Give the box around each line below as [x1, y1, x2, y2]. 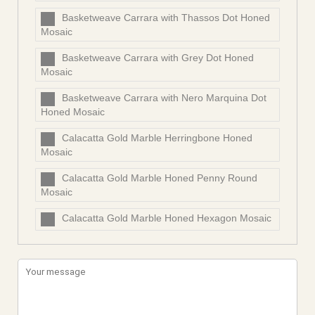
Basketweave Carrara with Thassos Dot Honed [62, 12, 270, 24]
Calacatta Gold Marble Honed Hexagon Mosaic [62, 212, 271, 224]
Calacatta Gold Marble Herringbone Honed [62, 132, 252, 144]
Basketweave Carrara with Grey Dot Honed [62, 52, 254, 64]
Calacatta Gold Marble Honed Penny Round [62, 172, 257, 184]
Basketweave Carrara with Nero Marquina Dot [62, 92, 266, 104]
